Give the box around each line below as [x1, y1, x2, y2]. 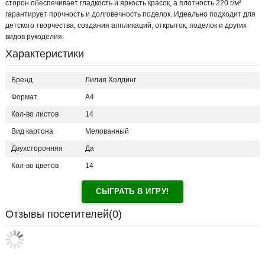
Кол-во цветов [11, 161, 59, 170]
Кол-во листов [11, 110, 59, 119]
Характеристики [5, 48, 84, 60]
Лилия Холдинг [85, 76, 136, 85]
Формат [11, 93, 37, 102]
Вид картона [11, 127, 53, 136]
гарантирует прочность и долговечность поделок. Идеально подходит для [5, 10, 256, 19]
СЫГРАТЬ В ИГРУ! [96, 187, 169, 196]
